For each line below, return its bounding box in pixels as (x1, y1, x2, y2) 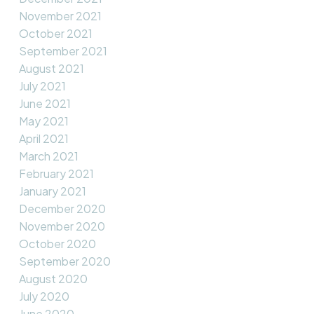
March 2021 (18, 149, 78, 164)
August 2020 (18, 271, 88, 287)
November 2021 (18, 8, 102, 24)
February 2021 (18, 166, 94, 182)
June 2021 (18, 96, 71, 111)
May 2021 (18, 114, 69, 129)
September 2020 (18, 254, 111, 269)
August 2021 (18, 61, 84, 76)
